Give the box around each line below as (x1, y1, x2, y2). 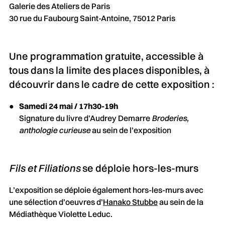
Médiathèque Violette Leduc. (9, 208, 113, 219)
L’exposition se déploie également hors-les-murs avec (9, 184, 203, 195)
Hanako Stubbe (102, 196, 158, 207)
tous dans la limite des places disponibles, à (9, 63, 210, 76)
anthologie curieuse (19, 125, 90, 135)
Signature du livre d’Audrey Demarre (19, 113, 152, 123)
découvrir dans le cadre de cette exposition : (9, 77, 214, 90)
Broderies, (151, 113, 189, 123)
